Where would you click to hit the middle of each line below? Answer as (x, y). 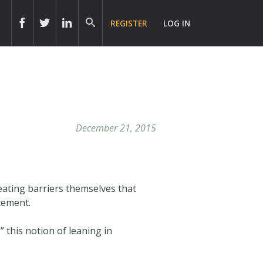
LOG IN (177, 23)
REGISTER (129, 23)
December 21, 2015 (116, 128)
